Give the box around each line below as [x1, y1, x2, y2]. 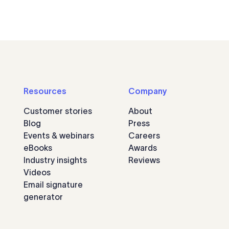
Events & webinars [24, 131, 94, 140]
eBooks [24, 143, 52, 152]
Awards [128, 143, 157, 152]
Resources [24, 86, 66, 96]
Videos [24, 168, 51, 177]
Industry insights [24, 155, 87, 165]
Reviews [128, 155, 160, 165]
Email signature [24, 180, 83, 189]
